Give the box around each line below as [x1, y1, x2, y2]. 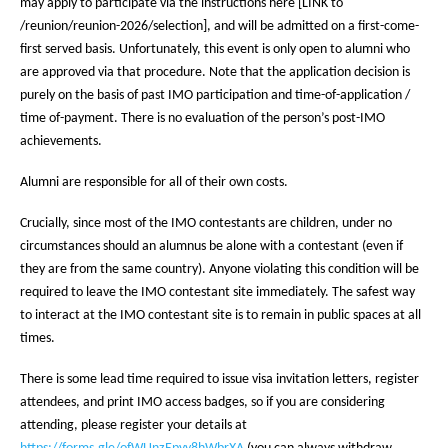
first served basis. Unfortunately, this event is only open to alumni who [20, 42, 410, 58]
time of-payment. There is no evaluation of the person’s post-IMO [20, 111, 385, 127]
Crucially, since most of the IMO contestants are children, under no [20, 216, 392, 232]
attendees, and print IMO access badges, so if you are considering [20, 395, 385, 411]
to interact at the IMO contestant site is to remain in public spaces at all [20, 308, 421, 324]
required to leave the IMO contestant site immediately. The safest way [20, 285, 415, 301]
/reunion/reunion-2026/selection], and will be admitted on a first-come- [20, 19, 419, 35]
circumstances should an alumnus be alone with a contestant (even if [20, 239, 403, 255]
